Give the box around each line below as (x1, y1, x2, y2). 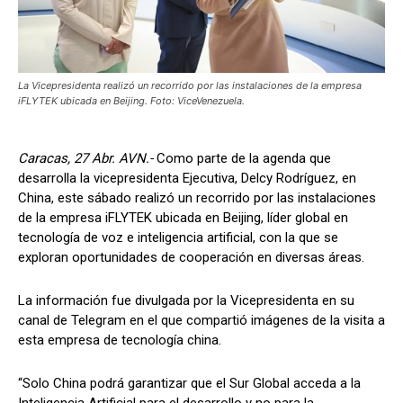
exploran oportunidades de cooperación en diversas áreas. (18, 248, 364, 265)
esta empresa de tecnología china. (18, 331, 221, 348)
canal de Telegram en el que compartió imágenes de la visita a (18, 311, 385, 328)
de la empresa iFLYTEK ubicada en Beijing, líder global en (18, 209, 348, 226)
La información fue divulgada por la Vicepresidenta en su (18, 291, 354, 309)
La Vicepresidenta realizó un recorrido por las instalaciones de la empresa (18, 78, 362, 92)
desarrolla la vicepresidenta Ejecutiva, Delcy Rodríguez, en (18, 169, 356, 186)
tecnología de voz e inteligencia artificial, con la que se (18, 228, 338, 246)
